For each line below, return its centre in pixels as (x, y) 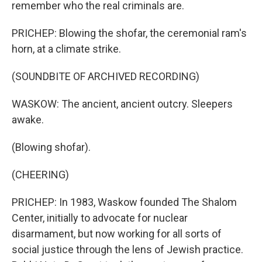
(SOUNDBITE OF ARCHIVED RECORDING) (106, 76)
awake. (28, 120)
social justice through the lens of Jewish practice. (127, 249)
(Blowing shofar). (51, 147)
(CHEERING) (40, 175)
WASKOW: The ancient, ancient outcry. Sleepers (122, 104)
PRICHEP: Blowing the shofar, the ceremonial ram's (129, 33)
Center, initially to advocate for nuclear (100, 218)
